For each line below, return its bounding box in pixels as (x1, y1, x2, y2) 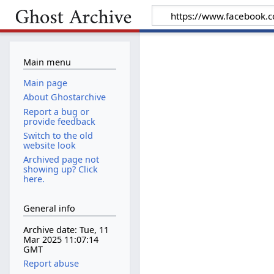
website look (23, 139, 76, 151)
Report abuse (23, 257, 79, 270)
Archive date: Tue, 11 (23, 224, 109, 236)
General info (23, 202, 75, 215)
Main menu (23, 56, 71, 68)
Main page (23, 77, 67, 89)
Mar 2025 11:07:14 (23, 234, 98, 246)
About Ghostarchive (23, 91, 106, 103)
